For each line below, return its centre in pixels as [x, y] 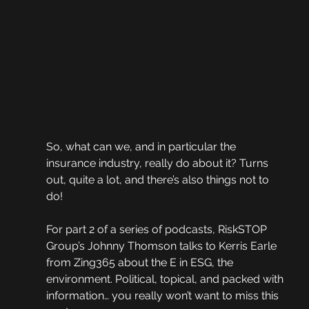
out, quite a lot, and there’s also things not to [159, 180]
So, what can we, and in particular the [142, 147]
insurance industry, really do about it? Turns [158, 163]
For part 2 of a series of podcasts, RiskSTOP [158, 230]
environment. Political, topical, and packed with [166, 279]
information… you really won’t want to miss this [163, 296]
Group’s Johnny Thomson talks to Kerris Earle [162, 246]
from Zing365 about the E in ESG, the [141, 263]
